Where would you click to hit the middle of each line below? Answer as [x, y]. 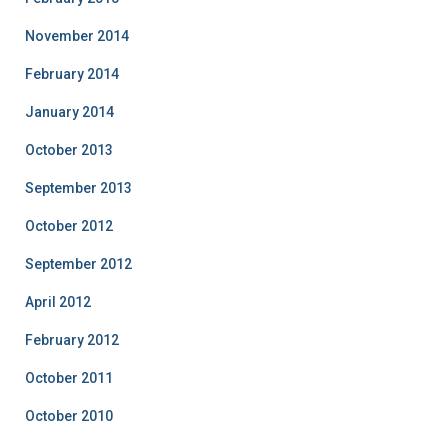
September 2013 [78, 188]
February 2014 [72, 74]
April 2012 [58, 302]
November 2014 [77, 36]
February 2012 [72, 340]
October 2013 [69, 150]
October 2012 [69, 226]
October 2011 [69, 378]
